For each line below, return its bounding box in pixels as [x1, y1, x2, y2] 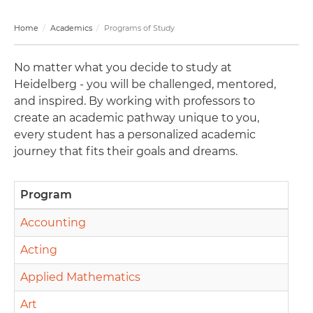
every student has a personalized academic [14, 128, 256, 141]
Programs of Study [102, 23, 175, 33]
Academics [50, 23, 92, 33]
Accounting [20, 216, 86, 229]
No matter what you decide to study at [14, 61, 232, 74]
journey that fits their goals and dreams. [14, 145, 238, 158]
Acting [20, 243, 57, 256]
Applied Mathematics [20, 270, 140, 284]
